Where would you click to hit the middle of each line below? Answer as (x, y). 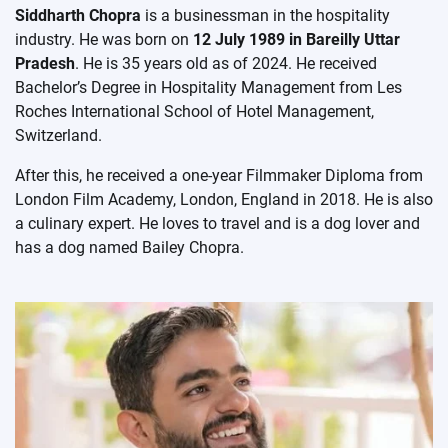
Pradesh (45, 63)
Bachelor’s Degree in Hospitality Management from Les (208, 87)
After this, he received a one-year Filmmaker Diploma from (219, 175)
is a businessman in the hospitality (265, 15)
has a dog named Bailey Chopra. (129, 247)
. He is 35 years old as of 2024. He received (226, 63)
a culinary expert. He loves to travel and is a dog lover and (217, 223)
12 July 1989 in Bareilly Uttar (296, 39)
